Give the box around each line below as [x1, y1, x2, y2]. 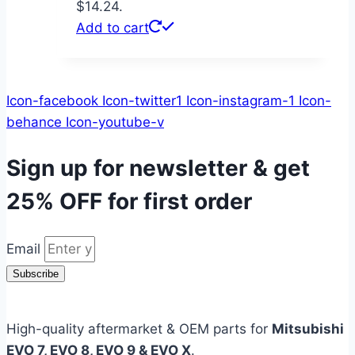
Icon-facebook [6, 92, 98, 109]
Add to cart [76, 19, 149, 36]
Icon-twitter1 [102, 92, 182, 109]
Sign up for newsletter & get [6, 154, 310, 181]
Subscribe [13, 268, 59, 280]
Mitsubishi [272, 321, 344, 337]
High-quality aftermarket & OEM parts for [6, 321, 272, 337]
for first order [102, 187, 252, 215]
